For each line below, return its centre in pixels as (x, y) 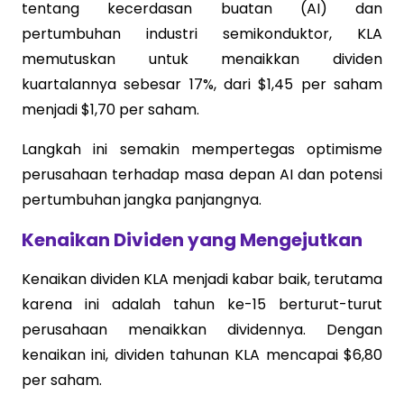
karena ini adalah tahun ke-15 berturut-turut (202, 304)
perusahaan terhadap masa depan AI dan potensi (202, 174)
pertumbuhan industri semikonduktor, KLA (202, 33)
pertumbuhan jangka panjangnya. (142, 199)
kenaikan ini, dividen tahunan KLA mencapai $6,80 (202, 354)
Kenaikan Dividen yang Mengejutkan (192, 239)
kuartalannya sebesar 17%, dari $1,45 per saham (202, 84)
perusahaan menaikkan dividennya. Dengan (202, 329)
